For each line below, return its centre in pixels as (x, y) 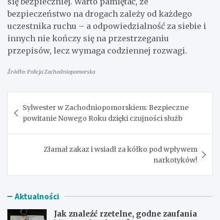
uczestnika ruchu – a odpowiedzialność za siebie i (107, 26)
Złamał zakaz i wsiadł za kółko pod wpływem (121, 149)
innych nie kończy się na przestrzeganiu (88, 38)
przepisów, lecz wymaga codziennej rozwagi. (97, 50)
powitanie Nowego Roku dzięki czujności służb (103, 118)
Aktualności (37, 196)
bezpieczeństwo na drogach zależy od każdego (100, 14)
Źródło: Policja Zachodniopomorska (51, 71)
